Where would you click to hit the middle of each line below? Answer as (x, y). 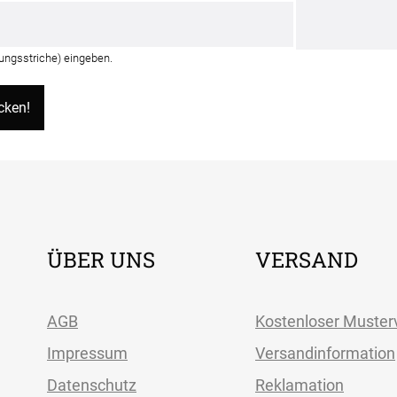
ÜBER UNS (101, 259)
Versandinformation (325, 353)
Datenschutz (92, 385)
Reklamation (300, 385)
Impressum (87, 353)
